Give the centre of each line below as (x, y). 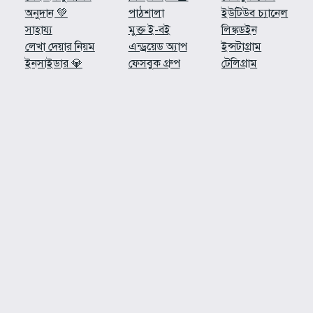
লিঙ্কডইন (240, 30)
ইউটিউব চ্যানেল (255, 14)
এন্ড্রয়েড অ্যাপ (158, 47)
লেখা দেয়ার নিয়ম (60, 47)
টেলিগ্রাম (240, 64)
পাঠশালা (146, 14)
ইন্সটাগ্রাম (242, 47)
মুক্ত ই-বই (149, 30)
